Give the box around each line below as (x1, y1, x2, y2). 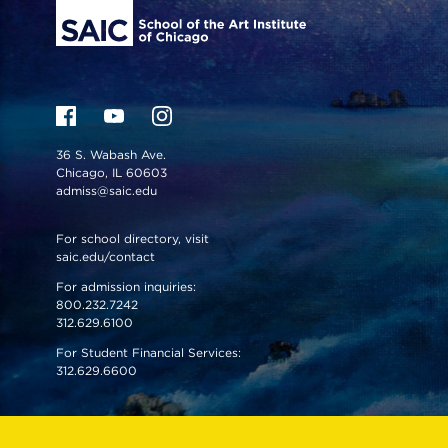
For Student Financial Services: (56, 344, 241, 360)
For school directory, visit (56, 230, 209, 246)
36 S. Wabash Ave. (56, 146, 166, 162)
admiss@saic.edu (56, 182, 157, 198)
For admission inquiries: (56, 278, 196, 294)
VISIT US (56, 412, 96, 427)
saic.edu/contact (56, 248, 155, 264)
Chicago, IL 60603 (56, 164, 171, 180)
